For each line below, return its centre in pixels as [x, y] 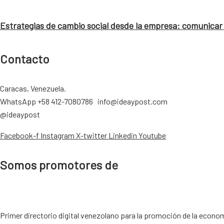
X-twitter [91, 135]
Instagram [57, 135]
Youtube [152, 135]
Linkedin [123, 135]
